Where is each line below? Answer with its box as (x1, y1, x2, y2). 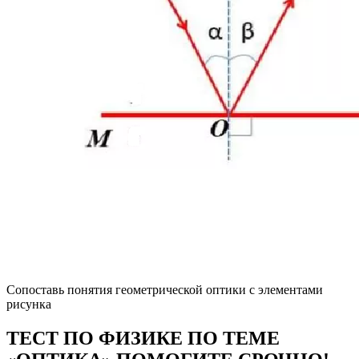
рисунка (6, 297, 51, 312)
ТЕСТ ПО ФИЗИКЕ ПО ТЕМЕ (6, 328, 280, 349)
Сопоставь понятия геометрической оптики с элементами (6, 283, 323, 297)
